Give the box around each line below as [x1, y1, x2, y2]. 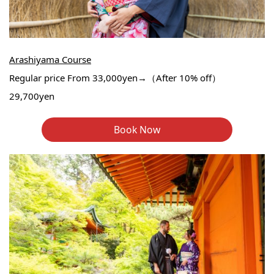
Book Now [114, 122, 160, 136]
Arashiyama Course [9, 53, 91, 66]
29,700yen [9, 90, 54, 103]
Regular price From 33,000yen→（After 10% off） [9, 72, 221, 84]
